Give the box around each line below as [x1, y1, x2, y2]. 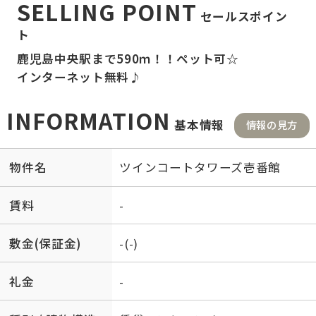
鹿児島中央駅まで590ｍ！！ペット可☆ [16, 49, 239, 67]
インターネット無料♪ [16, 68, 142, 85]
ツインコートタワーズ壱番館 [119, 159, 281, 176]
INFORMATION [6, 104, 171, 136]
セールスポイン [197, 7, 288, 25]
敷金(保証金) [9, 234, 82, 252]
